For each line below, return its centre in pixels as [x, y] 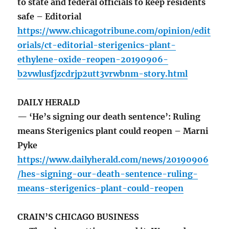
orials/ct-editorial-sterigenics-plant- [97, 45]
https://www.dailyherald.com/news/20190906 [113, 160]
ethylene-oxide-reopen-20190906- [93, 60]
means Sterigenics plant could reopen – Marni [113, 131]
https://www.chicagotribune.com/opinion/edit [114, 31]
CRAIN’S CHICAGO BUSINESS [78, 217]
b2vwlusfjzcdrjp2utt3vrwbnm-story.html [103, 74]
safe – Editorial [50, 17]
